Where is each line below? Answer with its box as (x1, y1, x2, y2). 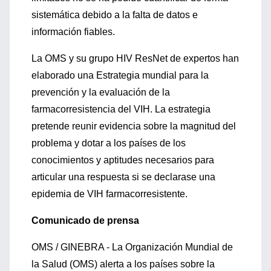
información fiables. (31, 27, 115, 37)
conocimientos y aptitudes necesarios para (31, 155, 214, 165)
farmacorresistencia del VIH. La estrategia (31, 104, 211, 114)
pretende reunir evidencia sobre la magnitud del (31, 121, 236, 131)
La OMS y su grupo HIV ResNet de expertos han (31, 53, 239, 64)
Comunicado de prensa (31, 215, 139, 226)
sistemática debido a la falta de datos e (31, 10, 198, 20)
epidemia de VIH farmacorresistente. (31, 189, 188, 199)
